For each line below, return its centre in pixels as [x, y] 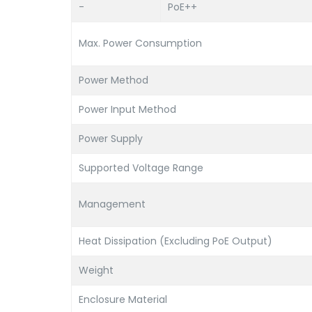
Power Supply [111, 139]
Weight [96, 270]
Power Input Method [127, 109]
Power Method [114, 80]
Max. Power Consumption [140, 43]
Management [112, 204]
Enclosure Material [123, 299]
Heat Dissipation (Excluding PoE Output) [175, 241]
